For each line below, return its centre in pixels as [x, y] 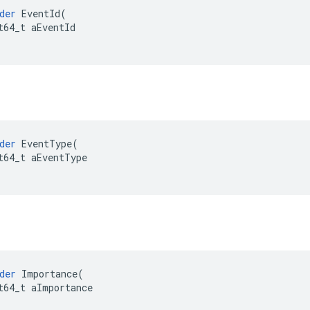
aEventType [59, 158]
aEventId [53, 28]
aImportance [62, 288]
